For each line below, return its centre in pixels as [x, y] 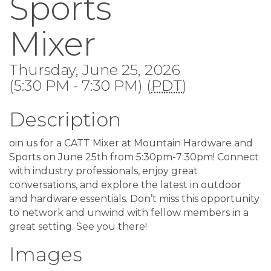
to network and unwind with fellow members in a [129, 213]
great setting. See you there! [78, 227]
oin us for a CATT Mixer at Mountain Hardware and [131, 143]
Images [46, 254]
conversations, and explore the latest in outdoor [125, 185]
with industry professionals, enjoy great [103, 171]
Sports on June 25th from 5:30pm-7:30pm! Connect [134, 157]
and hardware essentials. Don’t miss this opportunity [134, 199]
